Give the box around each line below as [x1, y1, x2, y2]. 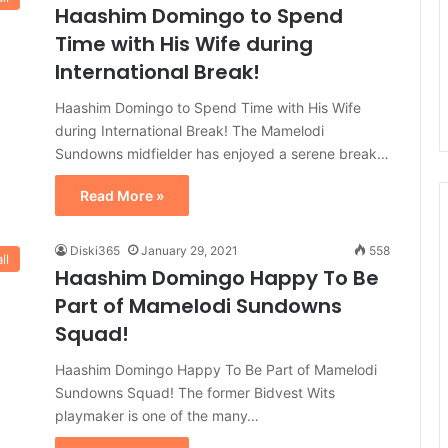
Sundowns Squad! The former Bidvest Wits [55, 384, 335, 401]
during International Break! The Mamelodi [55, 122, 324, 139]
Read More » [80, 187, 164, 204]
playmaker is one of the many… [55, 407, 259, 424]
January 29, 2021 [141, 243, 238, 258]
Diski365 [70, 243, 120, 258]
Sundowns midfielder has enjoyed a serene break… [55, 145, 389, 162]
